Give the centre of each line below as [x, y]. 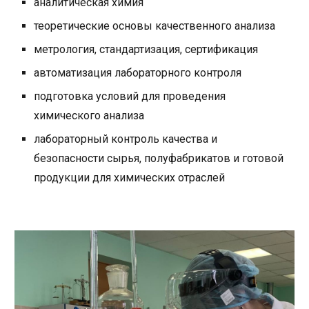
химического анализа [89, 116]
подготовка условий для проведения [130, 97]
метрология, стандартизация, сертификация [146, 50]
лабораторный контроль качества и [126, 139]
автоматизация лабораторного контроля [138, 73]
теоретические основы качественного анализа [155, 26]
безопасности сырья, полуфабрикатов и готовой [159, 159]
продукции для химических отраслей [130, 178]
